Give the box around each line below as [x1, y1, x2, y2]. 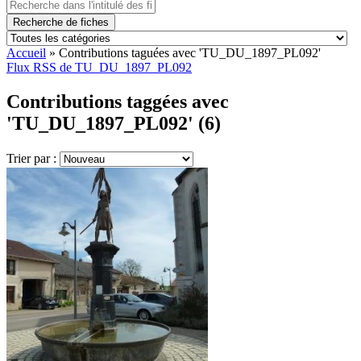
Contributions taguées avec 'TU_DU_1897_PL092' [59, 46, 321, 60]
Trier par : [6, 151, 60, 165]
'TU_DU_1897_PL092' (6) [6, 112, 221, 134]
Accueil [6, 46, 46, 60]
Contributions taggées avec [6, 90, 229, 112]
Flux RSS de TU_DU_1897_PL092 [6, 60, 192, 74]
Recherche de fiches [13, 16, 109, 28]
